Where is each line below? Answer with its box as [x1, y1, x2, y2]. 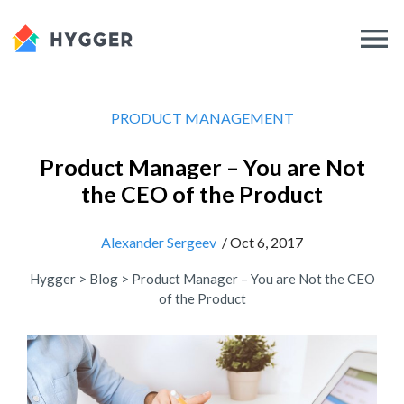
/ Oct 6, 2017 [216, 234, 303, 251]
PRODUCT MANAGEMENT [110, 109, 294, 126]
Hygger [29, 271, 76, 287]
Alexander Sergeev [101, 234, 216, 251]
